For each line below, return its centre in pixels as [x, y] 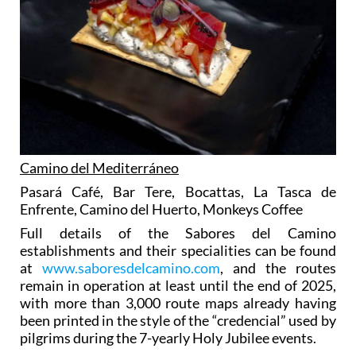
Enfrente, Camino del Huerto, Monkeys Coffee [161, 209]
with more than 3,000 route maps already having [178, 303]
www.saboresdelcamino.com [131, 268]
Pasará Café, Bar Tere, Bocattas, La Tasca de [178, 192]
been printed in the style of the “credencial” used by [178, 321]
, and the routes [278, 268]
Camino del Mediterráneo [99, 168]
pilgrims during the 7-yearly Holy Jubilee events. [168, 338]
